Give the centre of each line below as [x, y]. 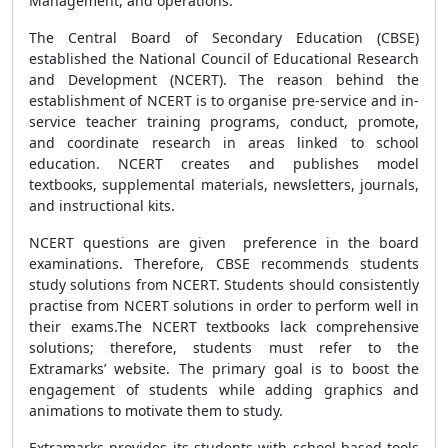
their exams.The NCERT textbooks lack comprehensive [224, 326]
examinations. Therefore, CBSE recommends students [224, 263]
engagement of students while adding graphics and [224, 389]
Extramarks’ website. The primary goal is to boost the [224, 368]
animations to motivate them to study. [156, 410]
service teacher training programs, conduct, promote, [224, 121]
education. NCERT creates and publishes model [224, 163]
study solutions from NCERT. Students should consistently [224, 284]
